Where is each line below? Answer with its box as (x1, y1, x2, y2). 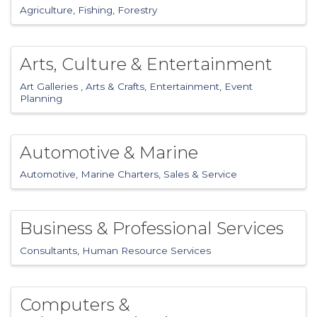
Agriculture (20, 4, 73, 16)
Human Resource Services (82, 245, 211, 257)
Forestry (117, 4, 157, 16)
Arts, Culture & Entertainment (20, 53, 272, 74)
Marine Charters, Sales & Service (81, 168, 237, 180)
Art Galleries (20, 80, 81, 92)
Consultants (20, 245, 77, 257)
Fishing (78, 4, 113, 16)
